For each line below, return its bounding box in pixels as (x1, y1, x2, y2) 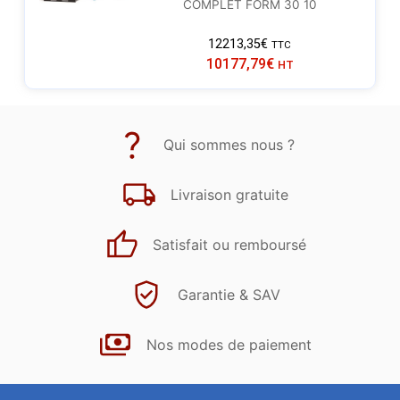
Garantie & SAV (178, 285, 280, 304)
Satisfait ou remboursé (152, 235, 306, 254)
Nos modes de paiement (146, 335, 312, 354)
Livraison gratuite (170, 185, 288, 204)
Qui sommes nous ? (163, 135, 295, 154)
